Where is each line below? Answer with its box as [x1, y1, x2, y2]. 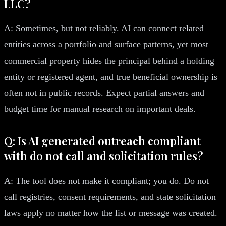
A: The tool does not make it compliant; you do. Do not [4, 175, 209, 186]
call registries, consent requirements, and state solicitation [4, 191, 216, 202]
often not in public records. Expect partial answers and [4, 87, 204, 98]
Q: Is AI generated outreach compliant [4, 133, 201, 148]
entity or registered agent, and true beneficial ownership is [4, 71, 217, 82]
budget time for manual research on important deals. [4, 103, 196, 114]
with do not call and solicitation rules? [4, 148, 203, 163]
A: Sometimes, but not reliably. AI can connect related [4, 23, 204, 33]
